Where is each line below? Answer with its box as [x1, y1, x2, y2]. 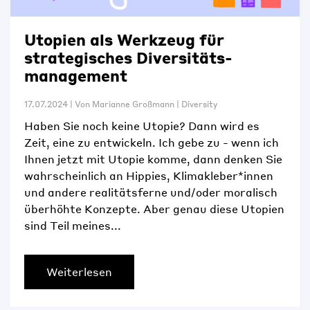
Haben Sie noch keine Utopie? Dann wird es [24, 118, 259, 134]
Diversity [181, 99, 217, 110]
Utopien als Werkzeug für [24, 30, 224, 50]
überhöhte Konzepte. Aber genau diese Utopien [24, 201, 284, 217]
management [24, 66, 127, 86]
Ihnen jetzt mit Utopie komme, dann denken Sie [24, 152, 282, 167]
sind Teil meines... [24, 218, 121, 233]
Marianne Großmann [92, 99, 174, 110]
